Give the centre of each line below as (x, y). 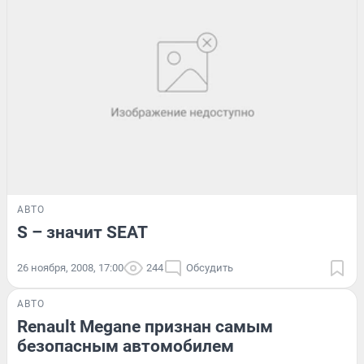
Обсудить (210, 267)
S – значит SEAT (82, 232)
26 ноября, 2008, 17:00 (70, 267)
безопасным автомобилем (126, 346)
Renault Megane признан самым (145, 326)
